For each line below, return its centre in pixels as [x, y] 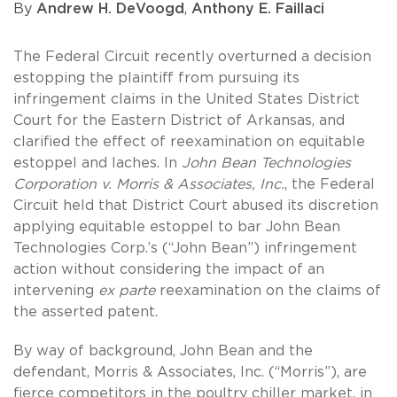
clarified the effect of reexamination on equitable [189, 141]
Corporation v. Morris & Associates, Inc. [149, 184]
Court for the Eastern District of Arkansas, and [179, 120]
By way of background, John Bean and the [163, 350]
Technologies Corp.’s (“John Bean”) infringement [185, 248]
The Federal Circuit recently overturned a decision [192, 56]
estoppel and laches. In [97, 163]
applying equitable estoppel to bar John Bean [177, 226]
